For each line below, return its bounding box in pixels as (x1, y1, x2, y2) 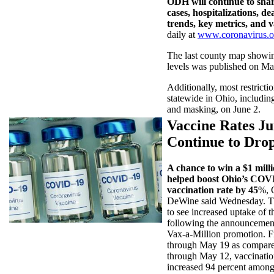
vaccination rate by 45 (167, 184, 258, 195)
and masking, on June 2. (167, 103, 261, 114)
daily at (167, 29, 198, 40)
